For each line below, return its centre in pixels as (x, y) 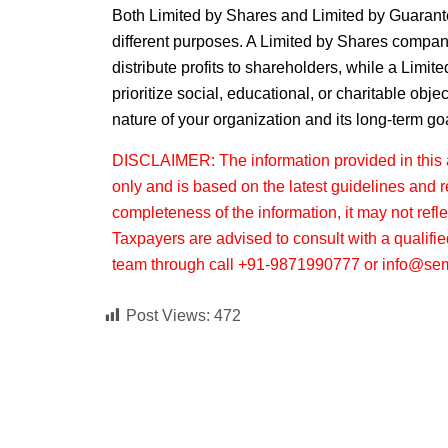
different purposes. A (186, 42)
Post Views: (168, 316)
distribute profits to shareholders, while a (256, 68)
